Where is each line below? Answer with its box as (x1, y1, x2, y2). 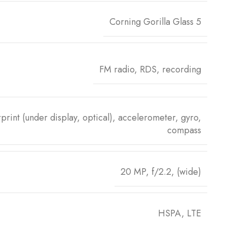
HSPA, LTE (158, 206, 201, 220)
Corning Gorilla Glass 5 (109, 15, 201, 28)
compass (167, 123, 201, 137)
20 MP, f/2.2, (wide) (121, 165, 201, 178)
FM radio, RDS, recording (99, 63, 201, 77)
